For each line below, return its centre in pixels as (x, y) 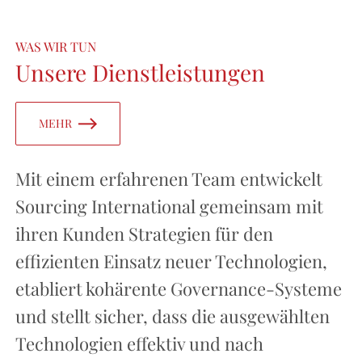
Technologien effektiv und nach (139, 344)
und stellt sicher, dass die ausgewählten (172, 316)
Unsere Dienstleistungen (140, 73)
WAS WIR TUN (55, 47)
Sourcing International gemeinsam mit (169, 206)
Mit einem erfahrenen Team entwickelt (168, 179)
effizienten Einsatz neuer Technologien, (171, 261)
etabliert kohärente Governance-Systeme (178, 289)
